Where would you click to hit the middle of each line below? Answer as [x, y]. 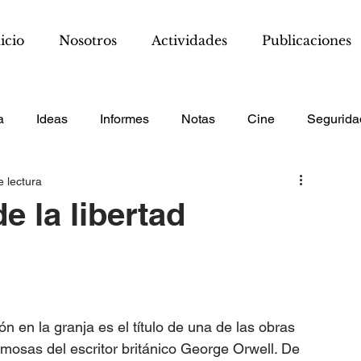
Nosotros [87, 40]
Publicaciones [306, 40]
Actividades [189, 40]
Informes [124, 119]
